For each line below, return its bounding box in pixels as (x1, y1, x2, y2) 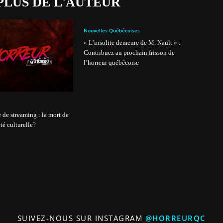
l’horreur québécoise (84, 58, 139, 66)
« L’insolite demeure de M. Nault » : (84, 38, 181, 46)
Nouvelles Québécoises (84, 26, 140, 34)
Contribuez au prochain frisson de (84, 48, 175, 56)
